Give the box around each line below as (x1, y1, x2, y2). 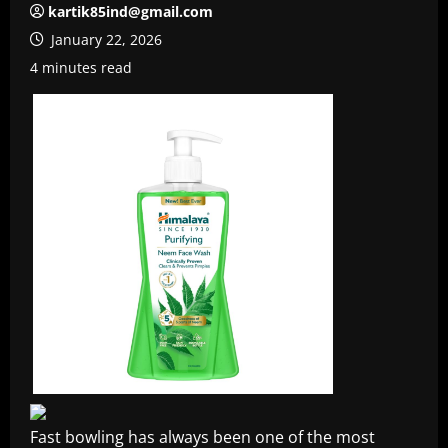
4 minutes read (30, 58, 132, 77)
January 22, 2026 (47, 30, 162, 49)
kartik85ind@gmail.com (48, 2, 213, 21)
